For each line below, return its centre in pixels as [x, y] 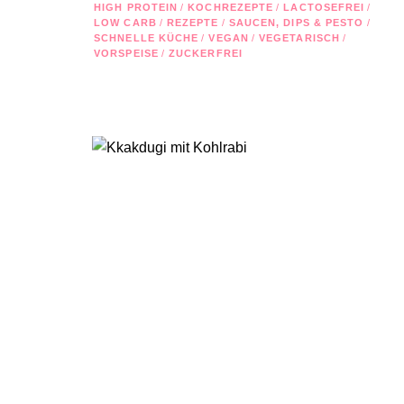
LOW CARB [125, 22]
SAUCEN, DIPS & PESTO [296, 22]
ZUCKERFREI [205, 53]
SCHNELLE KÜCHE [147, 37]
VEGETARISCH [299, 37]
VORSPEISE [126, 53]
